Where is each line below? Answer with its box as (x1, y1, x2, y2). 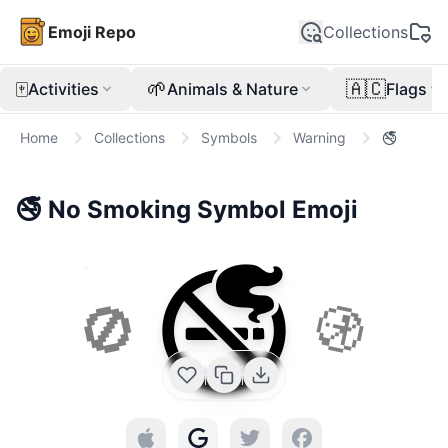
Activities (28, 79, 99, 99)
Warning (293, 129, 346, 146)
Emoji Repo (48, 22, 136, 42)
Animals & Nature (167, 79, 298, 99)
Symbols (201, 129, 257, 146)
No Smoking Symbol (48, 195, 286, 224)
